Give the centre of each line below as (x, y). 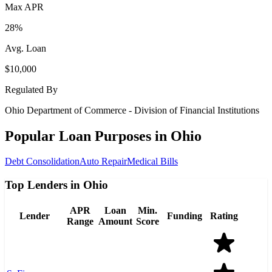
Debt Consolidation (42, 161)
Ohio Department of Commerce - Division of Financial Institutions (132, 110)
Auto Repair (103, 161)
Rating (224, 216)
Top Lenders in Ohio (56, 185)
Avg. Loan (25, 48)
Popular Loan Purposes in (88, 136)
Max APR (24, 7)
